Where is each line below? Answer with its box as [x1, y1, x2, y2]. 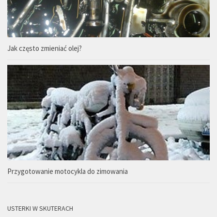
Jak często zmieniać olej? [7, 44, 82, 53]
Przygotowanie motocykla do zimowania [7, 167, 128, 176]
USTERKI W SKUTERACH [7, 204, 73, 213]
